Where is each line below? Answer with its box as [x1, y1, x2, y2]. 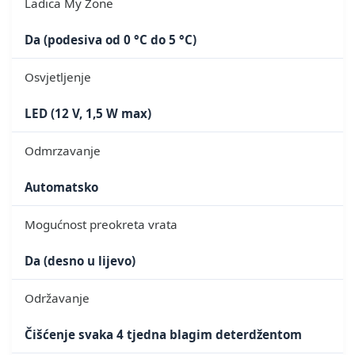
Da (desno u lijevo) [25, 252, 136, 269]
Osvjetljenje [25, 68, 91, 85]
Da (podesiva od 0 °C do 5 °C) [25, 31, 197, 48]
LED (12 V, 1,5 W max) [25, 105, 151, 121]
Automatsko [25, 178, 98, 195]
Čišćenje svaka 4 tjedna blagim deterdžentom [25, 326, 302, 342]
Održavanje [25, 289, 90, 306]
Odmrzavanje [25, 142, 101, 158]
